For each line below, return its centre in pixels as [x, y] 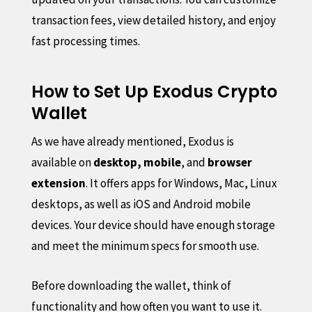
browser [229, 162]
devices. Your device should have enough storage [153, 225]
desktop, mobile [137, 162]
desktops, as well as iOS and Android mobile [141, 204]
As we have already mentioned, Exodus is [132, 141]
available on [62, 162]
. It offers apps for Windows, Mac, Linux [181, 183]
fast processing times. [85, 41]
